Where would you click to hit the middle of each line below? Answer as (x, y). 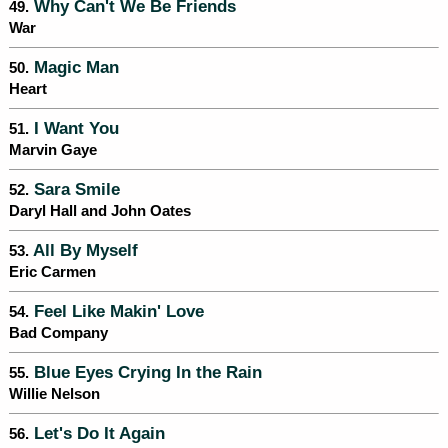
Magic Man (74, 67)
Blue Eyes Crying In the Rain (145, 372)
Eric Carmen (52, 272)
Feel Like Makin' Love (116, 311)
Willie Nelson (54, 394)
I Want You (74, 128)
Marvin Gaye (53, 150)
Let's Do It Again (97, 433)
